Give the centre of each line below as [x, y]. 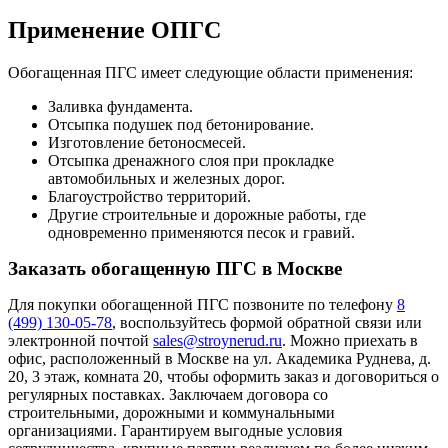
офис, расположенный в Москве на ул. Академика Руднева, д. [219, 358]
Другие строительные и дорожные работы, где [207, 214]
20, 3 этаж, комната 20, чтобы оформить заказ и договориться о [223, 376]
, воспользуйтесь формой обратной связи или [267, 322]
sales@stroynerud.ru [217, 340]
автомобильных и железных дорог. [166, 178]
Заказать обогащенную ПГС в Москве [175, 268]
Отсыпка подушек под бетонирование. [181, 124]
